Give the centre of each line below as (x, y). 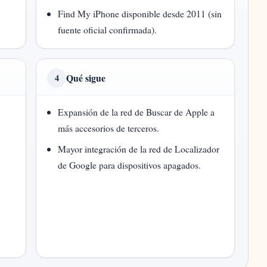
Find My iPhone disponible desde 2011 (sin (140, 13)
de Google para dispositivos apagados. (130, 165)
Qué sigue (86, 78)
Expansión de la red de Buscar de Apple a (136, 112)
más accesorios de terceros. (109, 128)
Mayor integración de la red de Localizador (139, 149)
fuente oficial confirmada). (108, 30)
